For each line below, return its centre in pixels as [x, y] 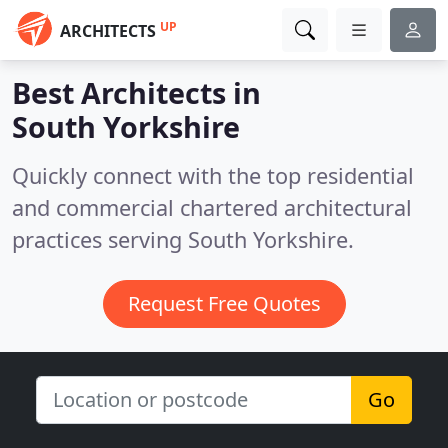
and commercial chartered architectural [212, 207]
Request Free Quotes [224, 303]
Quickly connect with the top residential [213, 175]
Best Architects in [136, 92]
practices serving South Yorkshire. [183, 239]
